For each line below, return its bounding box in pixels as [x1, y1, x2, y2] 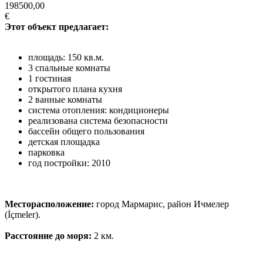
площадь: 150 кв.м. [28, 52, 104, 62]
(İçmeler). [5, 209, 41, 220]
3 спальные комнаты [28, 62, 110, 73]
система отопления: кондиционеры [28, 104, 169, 115]
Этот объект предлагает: [5, 21, 109, 32]
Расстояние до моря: [5, 230, 94, 241]
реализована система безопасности [28, 115, 168, 126]
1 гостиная [28, 73, 71, 83]
